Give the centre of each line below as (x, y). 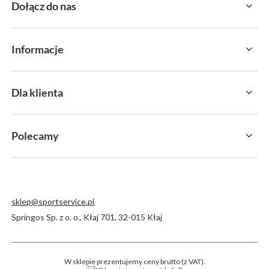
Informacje (38, 49)
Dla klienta (38, 92)
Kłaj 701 (99, 217)
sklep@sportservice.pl (53, 201)
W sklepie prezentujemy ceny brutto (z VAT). (134, 261)
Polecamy (35, 135)
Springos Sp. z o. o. (46, 217)
